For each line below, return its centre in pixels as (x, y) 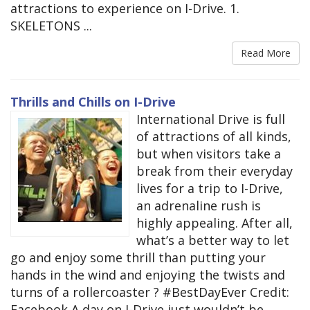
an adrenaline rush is (199, 206)
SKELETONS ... (51, 26)
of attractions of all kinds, (214, 137)
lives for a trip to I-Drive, (210, 189)
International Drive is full (211, 119)
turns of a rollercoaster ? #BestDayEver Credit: (150, 292)
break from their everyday (215, 171)
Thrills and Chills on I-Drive (93, 102)
